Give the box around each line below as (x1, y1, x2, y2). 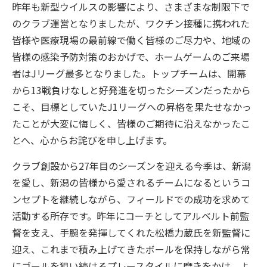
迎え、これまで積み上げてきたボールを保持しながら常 (12, 241, 250, 256)
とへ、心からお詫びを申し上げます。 (12, 132, 172, 147)
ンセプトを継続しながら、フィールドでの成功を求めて (12, 191, 250, 206)
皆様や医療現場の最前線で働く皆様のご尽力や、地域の (12, 32, 250, 47)
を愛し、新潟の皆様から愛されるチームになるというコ (12, 175, 250, 190)
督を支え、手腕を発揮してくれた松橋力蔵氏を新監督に (12, 225, 250, 240)
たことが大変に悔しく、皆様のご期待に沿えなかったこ (12, 116, 250, 131)
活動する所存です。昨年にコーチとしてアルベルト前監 (12, 208, 249, 223)
